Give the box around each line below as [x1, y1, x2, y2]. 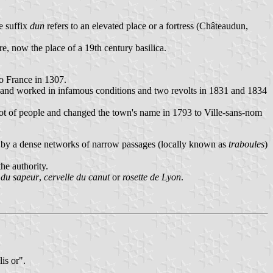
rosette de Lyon [122, 171, 181, 182]
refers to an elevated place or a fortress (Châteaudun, [44, 20, 248, 31]
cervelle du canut [44, 171, 110, 182]
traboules [229, 138, 264, 149]
